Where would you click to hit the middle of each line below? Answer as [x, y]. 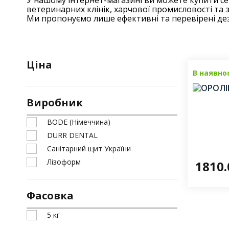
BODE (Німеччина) [79, 122]
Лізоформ [64, 162]
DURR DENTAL [72, 135]
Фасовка [50, 196]
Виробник [55, 102]
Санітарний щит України [89, 148]
